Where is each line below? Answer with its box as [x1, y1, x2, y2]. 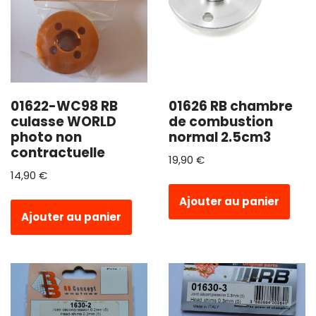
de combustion [169, 111, 273, 131]
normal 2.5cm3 [169, 127, 271, 147]
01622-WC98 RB [11, 96, 118, 116]
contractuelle [11, 142, 105, 162]
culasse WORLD [11, 111, 116, 131]
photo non [11, 127, 82, 147]
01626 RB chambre [169, 96, 293, 116]
